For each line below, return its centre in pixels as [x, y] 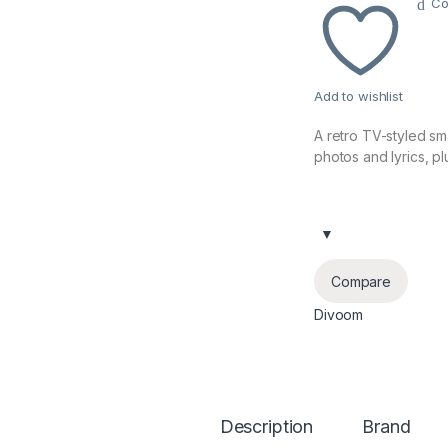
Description [266, 427]
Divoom [339, 315]
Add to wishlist [358, 96]
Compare [361, 281]
